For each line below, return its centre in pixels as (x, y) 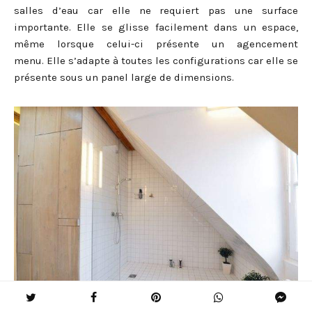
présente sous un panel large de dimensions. (124, 78)
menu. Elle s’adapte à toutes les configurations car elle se (156, 61)
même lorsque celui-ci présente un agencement (156, 44)
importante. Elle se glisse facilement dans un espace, (156, 28)
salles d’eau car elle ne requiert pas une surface (156, 11)
